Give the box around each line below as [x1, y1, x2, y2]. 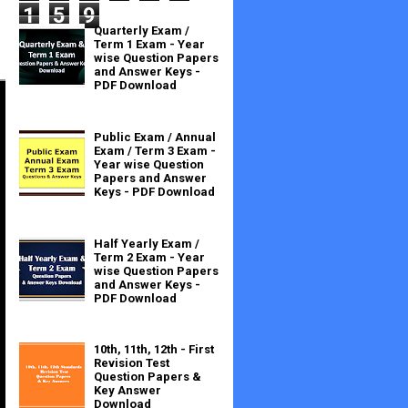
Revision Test [94, 356, 170, 371]
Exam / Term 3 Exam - [94, 143, 217, 158]
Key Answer [94, 383, 162, 398]
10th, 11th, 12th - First [94, 342, 215, 357]
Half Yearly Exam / [94, 236, 200, 250]
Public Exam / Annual [94, 129, 217, 144]
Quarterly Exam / [94, 24, 190, 38]
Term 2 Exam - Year [94, 250, 206, 264]
